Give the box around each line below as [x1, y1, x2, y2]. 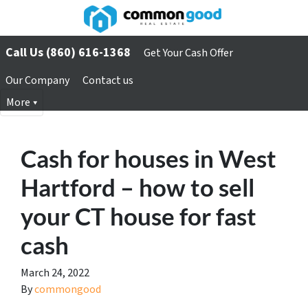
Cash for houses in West [21, 143, 276, 173]
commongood [34, 281, 101, 297]
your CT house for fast [21, 201, 256, 230]
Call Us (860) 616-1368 [5, 43, 131, 61]
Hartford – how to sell [21, 172, 254, 201]
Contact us [82, 72, 133, 88]
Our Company [5, 72, 69, 88]
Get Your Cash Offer [144, 45, 233, 60]
